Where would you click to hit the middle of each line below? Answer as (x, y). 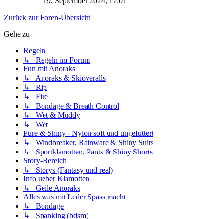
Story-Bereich (45, 161)
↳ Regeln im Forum (57, 60)
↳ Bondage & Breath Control (71, 106)
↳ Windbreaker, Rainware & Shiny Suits (88, 143)
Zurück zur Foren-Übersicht (47, 18)
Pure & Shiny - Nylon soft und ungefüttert (88, 133)
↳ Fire (36, 97)
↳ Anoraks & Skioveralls (65, 78)
